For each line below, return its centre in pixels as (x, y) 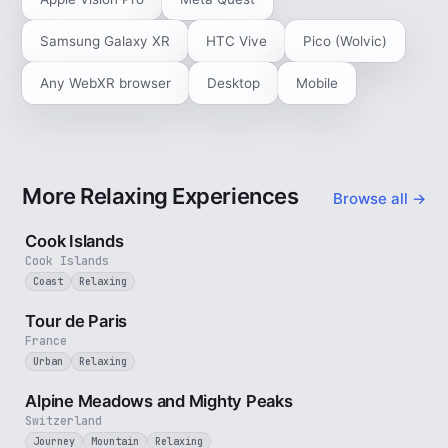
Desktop (234, 83)
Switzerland (64, 420)
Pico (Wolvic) (345, 41)
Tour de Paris (76, 321)
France (46, 340)
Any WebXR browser (106, 83)
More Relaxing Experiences (160, 196)
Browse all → (379, 198)
